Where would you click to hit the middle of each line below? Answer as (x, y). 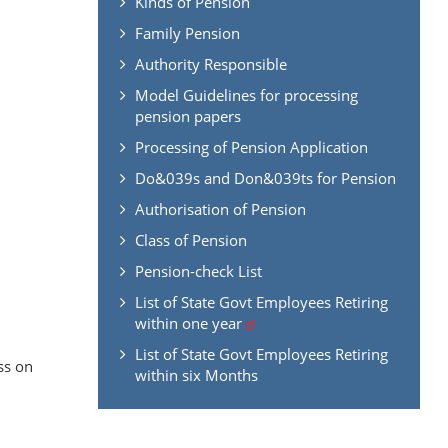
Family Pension (187, 32)
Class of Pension (190, 239)
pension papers (187, 115)
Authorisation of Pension (220, 208)
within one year (190, 322)
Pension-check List (198, 270)
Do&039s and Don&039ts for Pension (265, 177)
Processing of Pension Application (251, 146)
